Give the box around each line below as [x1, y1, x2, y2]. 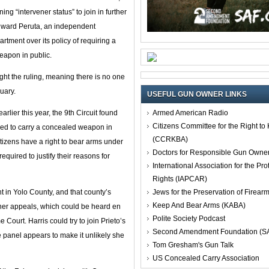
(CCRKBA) [153, 134, 188, 144]
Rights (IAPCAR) [153, 174, 207, 183]
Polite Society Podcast [153, 214, 225, 223]
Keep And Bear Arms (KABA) [153, 201, 246, 210]
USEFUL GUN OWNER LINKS [147, 89, 247, 98]
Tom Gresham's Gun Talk [153, 240, 234, 249]
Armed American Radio [153, 108, 228, 117]
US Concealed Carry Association [153, 253, 259, 262]
